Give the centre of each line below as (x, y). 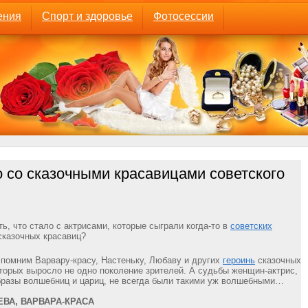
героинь (239, 260)
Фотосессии (184, 16)
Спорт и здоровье (87, 16)
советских (251, 226)
